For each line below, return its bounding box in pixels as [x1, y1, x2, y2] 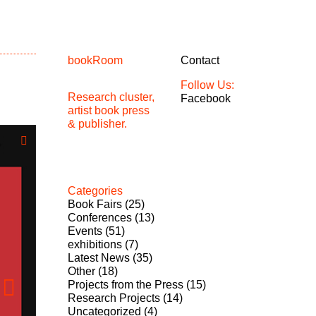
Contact [180, 54, 219, 66]
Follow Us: [180, 79, 234, 91]
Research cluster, [68, 90, 154, 103]
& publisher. [68, 117, 127, 130]
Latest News [68, 251, 130, 264]
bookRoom [68, 54, 123, 66]
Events [68, 224, 102, 237]
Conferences [68, 211, 132, 224]
